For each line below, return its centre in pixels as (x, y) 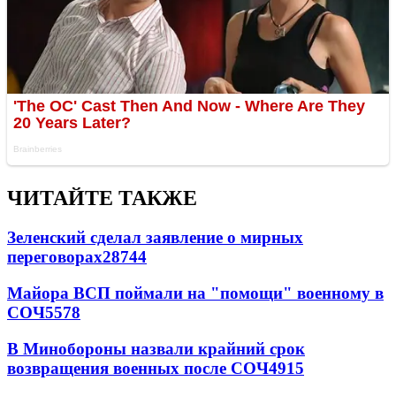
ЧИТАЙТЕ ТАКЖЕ (102, 198)
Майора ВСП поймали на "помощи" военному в (195, 293)
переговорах (55, 257)
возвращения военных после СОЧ (138, 368)
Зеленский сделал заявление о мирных (155, 238)
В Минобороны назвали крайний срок (156, 348)
